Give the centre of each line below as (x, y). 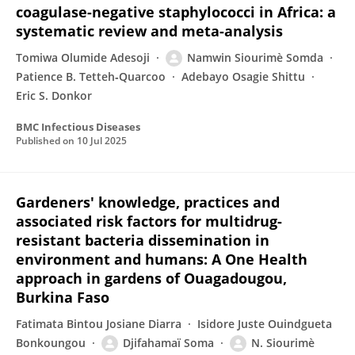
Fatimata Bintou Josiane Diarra (99, 324)
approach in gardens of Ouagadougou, (151, 278)
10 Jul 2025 (102, 141)
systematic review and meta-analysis (149, 31)
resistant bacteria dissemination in (143, 240)
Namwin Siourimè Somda (255, 57)
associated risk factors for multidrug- (149, 221)
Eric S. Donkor (54, 95)
